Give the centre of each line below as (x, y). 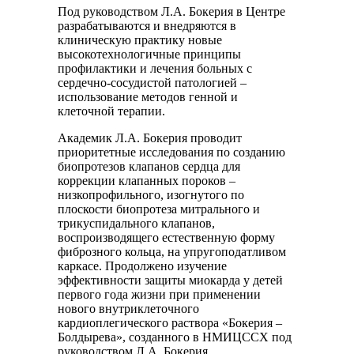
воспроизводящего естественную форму (166, 238)
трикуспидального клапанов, (136, 224)
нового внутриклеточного (128, 309)
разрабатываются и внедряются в (147, 26)
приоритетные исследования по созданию (171, 153)
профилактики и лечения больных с (155, 69)
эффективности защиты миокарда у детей (170, 281)
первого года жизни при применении (159, 295)
